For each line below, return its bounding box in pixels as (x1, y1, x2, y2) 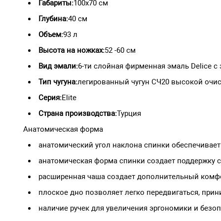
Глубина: (38, 14, 68, 23)
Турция (117, 109, 141, 118)
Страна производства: (38, 109, 117, 118)
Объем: (38, 30, 63, 39)
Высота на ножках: (38, 45, 105, 55)
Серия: (38, 93, 62, 102)
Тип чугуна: (38, 77, 77, 86)
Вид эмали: (38, 61, 78, 71)
